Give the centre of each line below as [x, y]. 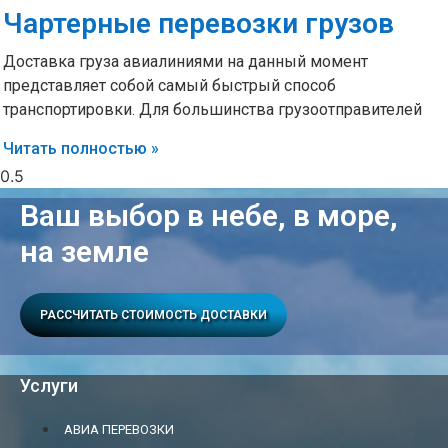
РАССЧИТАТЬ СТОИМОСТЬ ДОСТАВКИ [153, 314]
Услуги [49, 385]
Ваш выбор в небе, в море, [209, 215]
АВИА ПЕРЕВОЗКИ [119, 429]
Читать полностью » [81, 148]
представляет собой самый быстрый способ [169, 85]
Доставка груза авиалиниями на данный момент [185, 61]
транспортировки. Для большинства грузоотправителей [212, 109]
